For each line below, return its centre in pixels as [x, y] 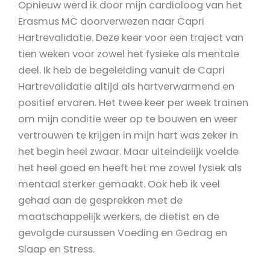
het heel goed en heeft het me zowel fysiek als [130, 168]
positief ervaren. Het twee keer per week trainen [133, 103]
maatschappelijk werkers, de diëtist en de [119, 217]
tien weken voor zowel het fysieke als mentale [129, 54]
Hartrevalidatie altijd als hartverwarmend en [126, 87]
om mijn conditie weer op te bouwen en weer [128, 119]
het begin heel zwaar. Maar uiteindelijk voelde [128, 152]
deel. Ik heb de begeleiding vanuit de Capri [121, 71]
